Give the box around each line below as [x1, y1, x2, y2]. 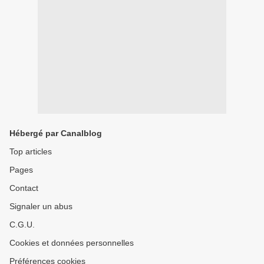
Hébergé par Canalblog [9, 128, 102, 138]
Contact [9, 183, 38, 193]
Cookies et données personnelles [9, 238, 134, 248]
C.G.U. [9, 220, 35, 230]
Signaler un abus [9, 202, 72, 212]
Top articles [9, 147, 52, 157]
